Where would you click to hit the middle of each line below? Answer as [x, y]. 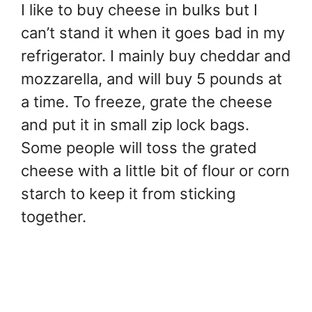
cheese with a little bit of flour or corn [155, 170]
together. [54, 216]
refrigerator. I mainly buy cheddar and [156, 55]
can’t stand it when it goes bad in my [153, 32]
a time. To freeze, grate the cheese [147, 101]
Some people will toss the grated [139, 147]
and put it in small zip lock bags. [135, 124]
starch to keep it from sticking [128, 193]
